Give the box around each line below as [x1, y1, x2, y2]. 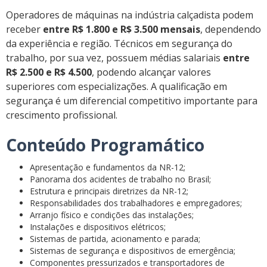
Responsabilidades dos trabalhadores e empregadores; [30, 197, 242, 209]
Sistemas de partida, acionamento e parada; [30, 233, 200, 245]
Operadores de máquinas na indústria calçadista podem [6, 8, 253, 22]
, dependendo [200, 23, 261, 36]
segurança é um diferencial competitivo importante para [6, 94, 257, 108]
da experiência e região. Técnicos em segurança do [6, 37, 232, 51]
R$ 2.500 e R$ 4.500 [6, 66, 92, 79]
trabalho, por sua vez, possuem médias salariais [6, 51, 223, 65]
